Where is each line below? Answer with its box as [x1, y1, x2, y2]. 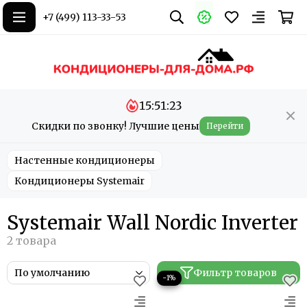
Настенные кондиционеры [14, 154, 155, 167]
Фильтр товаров [193, 267, 277, 279]
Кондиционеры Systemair [14, 175, 145, 187]
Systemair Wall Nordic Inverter [7, 210, 298, 235]
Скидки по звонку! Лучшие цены [31, 120, 199, 132]
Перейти [206, 121, 243, 131]
